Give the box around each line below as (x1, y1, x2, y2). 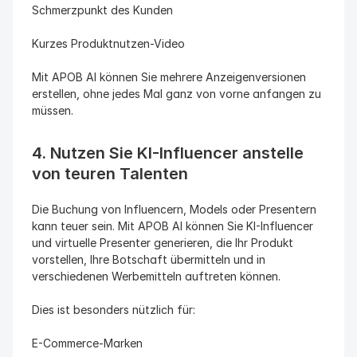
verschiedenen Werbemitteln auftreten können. (32, 269, 280, 283)
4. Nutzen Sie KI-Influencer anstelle (32, 143, 304, 163)
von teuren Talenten (32, 164, 188, 183)
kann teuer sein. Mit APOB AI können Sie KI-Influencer (32, 219, 313, 233)
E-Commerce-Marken (32, 336, 143, 350)
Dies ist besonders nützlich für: (32, 303, 195, 316)
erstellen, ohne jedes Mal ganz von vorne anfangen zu (32, 87, 321, 100)
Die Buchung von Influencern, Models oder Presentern (32, 202, 316, 216)
